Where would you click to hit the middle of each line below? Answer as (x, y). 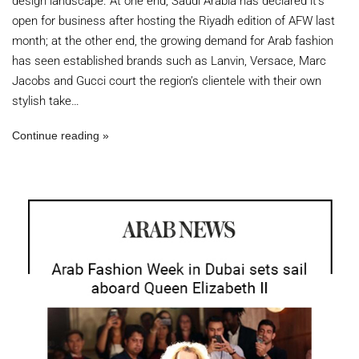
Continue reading (56, 135)
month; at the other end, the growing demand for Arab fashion (173, 41)
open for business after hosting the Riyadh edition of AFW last (173, 21)
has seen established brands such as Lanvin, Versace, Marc (169, 61)
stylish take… (46, 101)
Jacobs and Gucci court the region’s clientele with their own (167, 81)
